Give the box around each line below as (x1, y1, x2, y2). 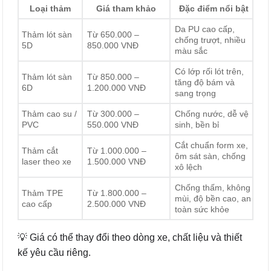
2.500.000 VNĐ (87, 198, 146, 209)
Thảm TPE (22, 188, 63, 198)
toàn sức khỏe (175, 204, 230, 214)
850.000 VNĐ (87, 40, 139, 50)
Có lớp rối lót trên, (175, 66, 244, 76)
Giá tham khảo (96, 3, 156, 13)
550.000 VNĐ (87, 119, 139, 129)
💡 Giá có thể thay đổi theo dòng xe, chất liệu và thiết (18, 232, 242, 243)
